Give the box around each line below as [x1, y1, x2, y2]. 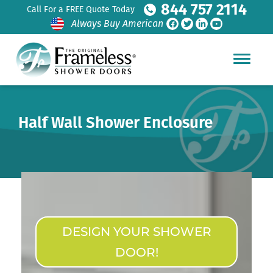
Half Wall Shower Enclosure [18, 113, 213, 132]
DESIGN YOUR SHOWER [62, 224, 211, 239]
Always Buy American [71, 18, 163, 29]
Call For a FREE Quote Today [26, 4, 135, 15]
